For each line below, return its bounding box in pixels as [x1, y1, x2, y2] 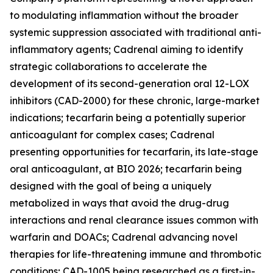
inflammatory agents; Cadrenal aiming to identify [10, 43, 243, 55]
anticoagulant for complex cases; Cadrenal [10, 129, 214, 141]
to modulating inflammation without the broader [10, 9, 238, 21]
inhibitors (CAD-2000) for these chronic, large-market [10, 94, 260, 107]
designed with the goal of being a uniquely [10, 180, 211, 192]
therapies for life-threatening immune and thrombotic [10, 248, 261, 260]
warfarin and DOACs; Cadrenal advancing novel [10, 231, 238, 243]
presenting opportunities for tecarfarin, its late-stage [10, 146, 258, 158]
